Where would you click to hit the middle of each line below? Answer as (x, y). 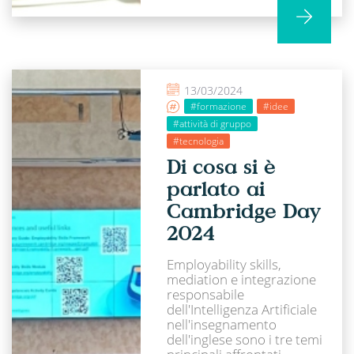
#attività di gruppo (213, 124)
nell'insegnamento (222, 324)
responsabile (206, 294)
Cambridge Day (244, 211)
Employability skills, (224, 264)
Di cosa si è (222, 166)
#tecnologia (199, 141)
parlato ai (216, 188)
